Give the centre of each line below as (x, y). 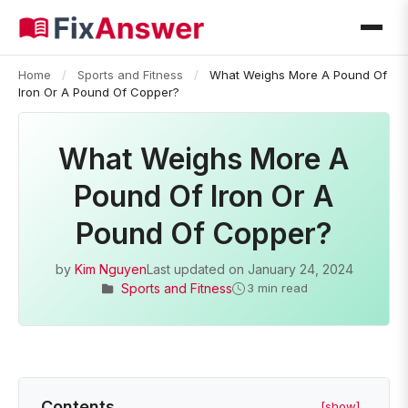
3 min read (277, 288)
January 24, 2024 (300, 269)
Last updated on (197, 269)
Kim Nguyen (110, 269)
